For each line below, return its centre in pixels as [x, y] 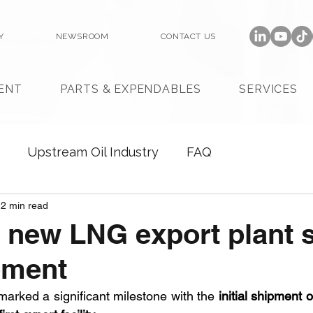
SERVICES [268, 89]
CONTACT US [188, 36]
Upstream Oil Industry [93, 152]
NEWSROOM [82, 36]
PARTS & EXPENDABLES [130, 89]
